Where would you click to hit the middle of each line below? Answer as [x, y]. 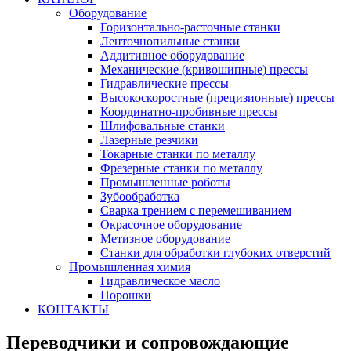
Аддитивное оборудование [172, 55]
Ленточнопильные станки [170, 41]
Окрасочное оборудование [171, 224]
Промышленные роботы [165, 182]
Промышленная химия [130, 267]
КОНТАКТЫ [73, 309]
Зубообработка [140, 196]
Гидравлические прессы [165, 83]
